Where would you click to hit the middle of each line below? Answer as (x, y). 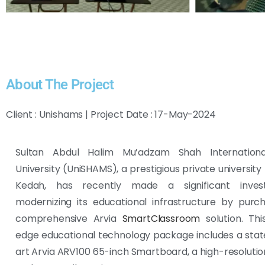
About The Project (60, 84)
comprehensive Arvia (69, 218)
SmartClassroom (161, 218)
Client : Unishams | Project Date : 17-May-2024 (111, 114)
